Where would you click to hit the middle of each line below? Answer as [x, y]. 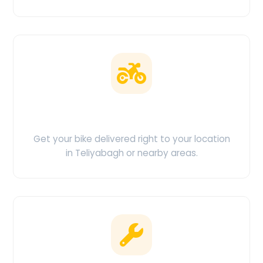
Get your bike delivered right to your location [131, 139]
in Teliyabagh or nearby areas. [131, 153]
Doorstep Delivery [131, 113]
